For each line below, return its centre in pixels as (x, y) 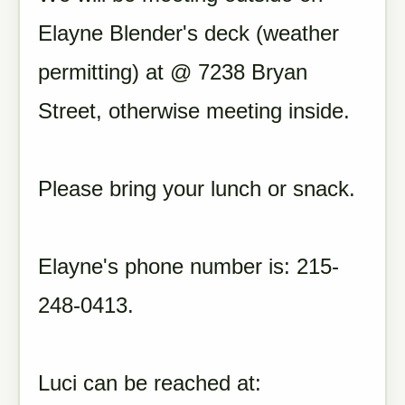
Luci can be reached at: (150, 383)
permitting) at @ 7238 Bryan (173, 72)
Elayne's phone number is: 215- (188, 266)
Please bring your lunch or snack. (197, 188)
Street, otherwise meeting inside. (194, 111)
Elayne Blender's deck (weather (188, 33)
